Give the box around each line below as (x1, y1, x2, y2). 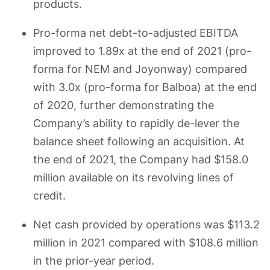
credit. (33, 189, 66, 202)
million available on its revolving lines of (33, 171, 234, 184)
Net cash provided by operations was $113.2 (33, 218, 260, 231)
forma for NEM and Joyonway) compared (33, 62, 247, 75)
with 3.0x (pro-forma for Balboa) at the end (33, 80, 257, 93)
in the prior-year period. (33, 254, 154, 267)
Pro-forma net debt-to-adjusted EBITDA (33, 26, 238, 39)
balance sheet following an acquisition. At (33, 134, 245, 148)
